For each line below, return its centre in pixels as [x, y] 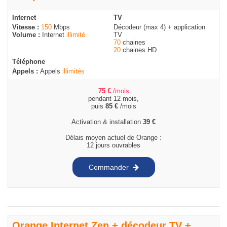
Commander [108, 167]
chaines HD [139, 50]
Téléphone [29, 62]
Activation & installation [107, 122]
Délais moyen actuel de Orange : [113, 138]
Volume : [27, 35]
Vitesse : [27, 27]
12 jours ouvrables [113, 145]
